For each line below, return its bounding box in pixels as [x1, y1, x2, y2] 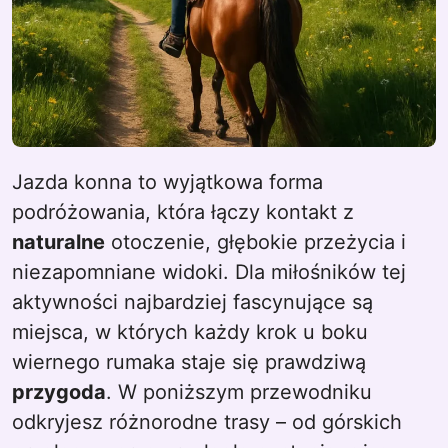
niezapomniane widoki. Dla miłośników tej [12, 260, 406, 284]
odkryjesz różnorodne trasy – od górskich [12, 410, 402, 434]
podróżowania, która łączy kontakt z [12, 200, 354, 224]
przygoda [12, 380, 106, 404]
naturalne [12, 230, 105, 254]
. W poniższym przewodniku [106, 380, 372, 404]
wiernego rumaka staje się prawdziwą [12, 350, 366, 374]
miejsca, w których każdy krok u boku [12, 320, 368, 344]
